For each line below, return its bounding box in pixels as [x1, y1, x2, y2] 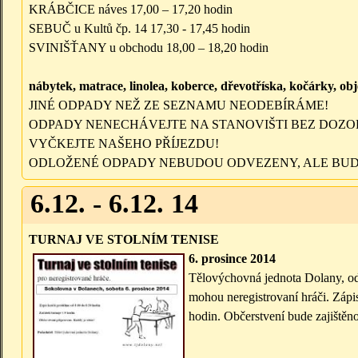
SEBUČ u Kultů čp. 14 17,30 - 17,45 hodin [29, 22, 250, 36]
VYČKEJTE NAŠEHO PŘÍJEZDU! [29, 137, 219, 151]
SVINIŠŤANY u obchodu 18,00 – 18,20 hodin [29, 41, 268, 55]
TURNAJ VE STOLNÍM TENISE [29, 233, 219, 247]
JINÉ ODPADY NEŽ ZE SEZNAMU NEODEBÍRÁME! [29, 98, 328, 113]
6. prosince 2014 [189, 252, 276, 266]
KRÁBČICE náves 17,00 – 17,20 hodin [29, 2, 233, 17]
